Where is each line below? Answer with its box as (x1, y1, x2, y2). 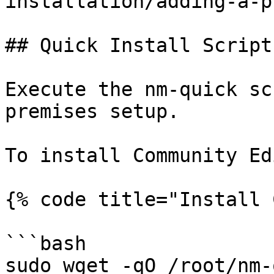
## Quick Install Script (5, 34, 272, 56)
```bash (5, 232, 86, 254)
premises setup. (5, 100, 179, 122)
